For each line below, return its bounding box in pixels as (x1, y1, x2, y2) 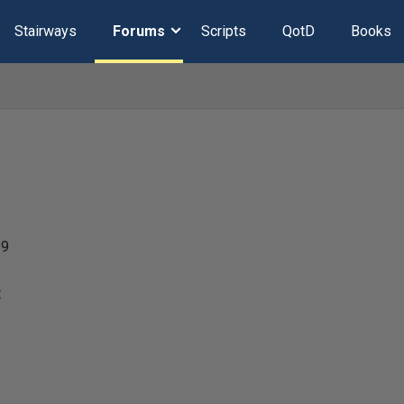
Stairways (14, 23, 77, 40)
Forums (112, 23, 165, 40)
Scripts (200, 23, 246, 40)
